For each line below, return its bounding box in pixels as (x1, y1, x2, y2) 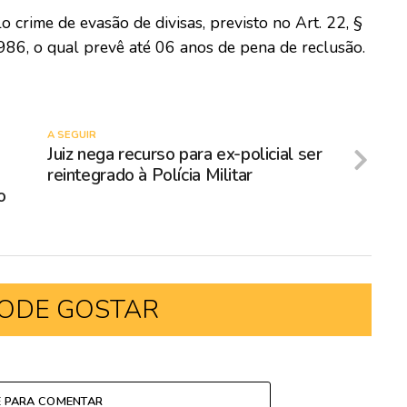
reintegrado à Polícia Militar (47, 164, 253, 187)
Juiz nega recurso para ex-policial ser (47, 143, 323, 166)
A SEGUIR (47, 128, 96, 142)
